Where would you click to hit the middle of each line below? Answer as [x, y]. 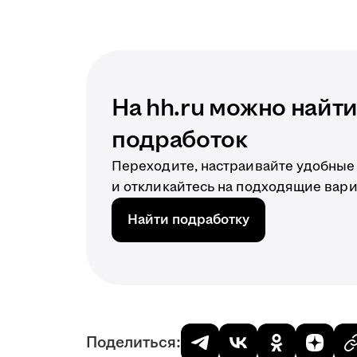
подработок [180, 140]
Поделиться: [133, 343]
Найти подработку [188, 220]
